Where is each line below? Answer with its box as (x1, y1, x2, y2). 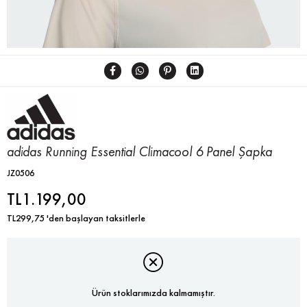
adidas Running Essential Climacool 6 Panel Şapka (7, 142, 272, 160)
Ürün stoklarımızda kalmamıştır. (92, 286, 215, 299)
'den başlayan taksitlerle (47, 211, 145, 224)
